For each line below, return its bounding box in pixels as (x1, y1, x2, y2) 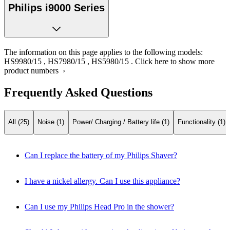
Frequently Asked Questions (4, 86, 152, 100)
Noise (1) (37, 118, 64, 126)
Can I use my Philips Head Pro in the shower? (25, 202, 174, 211)
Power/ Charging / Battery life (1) (72, 118, 169, 126)
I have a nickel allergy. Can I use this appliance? (25, 176, 180, 185)
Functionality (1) (178, 118, 225, 126)
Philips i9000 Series (8, 2, 105, 13)
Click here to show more (135, 57, 215, 66)
